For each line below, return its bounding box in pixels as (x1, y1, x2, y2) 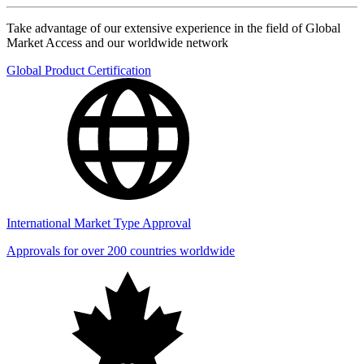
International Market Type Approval (6, 216, 191, 230)
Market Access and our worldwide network (6, 36, 228, 50)
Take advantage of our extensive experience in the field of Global (6, 21, 340, 35)
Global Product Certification (6, 63, 151, 77)
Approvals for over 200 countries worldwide (6, 244, 235, 258)
